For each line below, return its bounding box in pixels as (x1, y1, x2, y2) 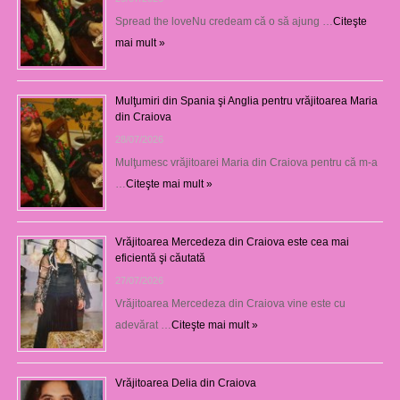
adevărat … (114, 319, 171, 332)
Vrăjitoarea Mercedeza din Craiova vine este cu (114, 297, 346, 311)
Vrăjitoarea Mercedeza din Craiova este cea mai (114, 236, 349, 249)
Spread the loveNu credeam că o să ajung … (114, 15, 333, 29)
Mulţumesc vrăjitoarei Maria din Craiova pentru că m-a (114, 156, 378, 170)
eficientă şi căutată (114, 252, 205, 265)
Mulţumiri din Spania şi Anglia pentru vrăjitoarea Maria (114, 95, 378, 108)
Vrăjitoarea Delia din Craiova (114, 377, 256, 390)
